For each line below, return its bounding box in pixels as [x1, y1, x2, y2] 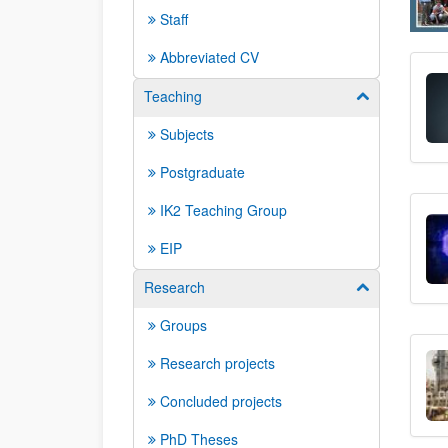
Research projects [160, 353, 275, 373]
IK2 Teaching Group [160, 200, 287, 220]
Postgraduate [160, 162, 245, 182]
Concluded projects [160, 391, 282, 411]
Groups [160, 315, 207, 335]
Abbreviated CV [160, 47, 259, 67]
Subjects [160, 124, 214, 144]
